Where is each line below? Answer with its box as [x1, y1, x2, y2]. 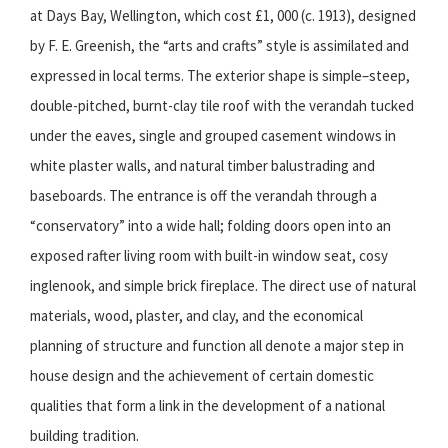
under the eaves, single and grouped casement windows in [30, 126, 396, 146]
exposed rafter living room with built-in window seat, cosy [30, 246, 388, 266]
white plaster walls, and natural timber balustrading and [30, 156, 375, 176]
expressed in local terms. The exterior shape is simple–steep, [30, 66, 410, 86]
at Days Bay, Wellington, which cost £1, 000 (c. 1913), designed [30, 6, 416, 26]
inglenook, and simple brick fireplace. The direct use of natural [30, 276, 416, 296]
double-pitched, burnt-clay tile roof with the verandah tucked [30, 96, 414, 116]
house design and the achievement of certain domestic [30, 366, 374, 386]
